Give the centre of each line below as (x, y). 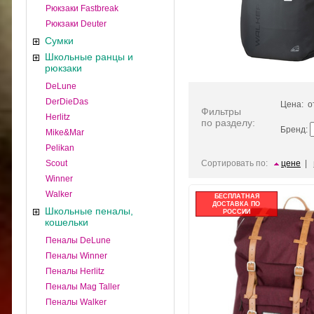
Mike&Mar (65, 132)
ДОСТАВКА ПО (237, 204)
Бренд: (295, 130)
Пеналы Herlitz (75, 271)
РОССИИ (237, 212)
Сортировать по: (234, 163)
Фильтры (221, 111)
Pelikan (60, 148)
